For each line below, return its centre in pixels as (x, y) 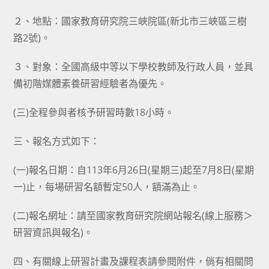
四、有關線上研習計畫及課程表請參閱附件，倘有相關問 (134, 261)
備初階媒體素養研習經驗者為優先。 (90, 83)
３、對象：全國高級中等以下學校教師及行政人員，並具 (134, 67)
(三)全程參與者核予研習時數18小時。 (94, 112)
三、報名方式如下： (57, 141)
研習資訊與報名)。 (53, 232)
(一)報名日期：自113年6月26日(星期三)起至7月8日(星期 (134, 170)
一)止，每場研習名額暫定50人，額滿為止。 (107, 187)
